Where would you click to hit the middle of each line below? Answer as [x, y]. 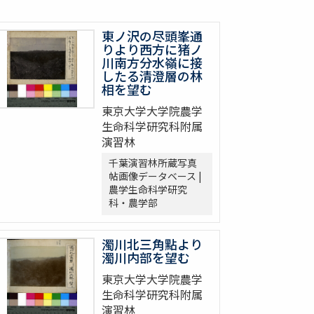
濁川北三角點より [152, 244]
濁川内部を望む [146, 258]
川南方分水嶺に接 [152, 63]
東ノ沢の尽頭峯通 [152, 36]
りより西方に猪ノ [152, 49]
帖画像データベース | [155, 176]
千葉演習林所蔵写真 [153, 163]
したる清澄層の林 [152, 76]
